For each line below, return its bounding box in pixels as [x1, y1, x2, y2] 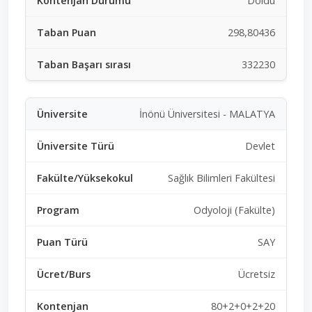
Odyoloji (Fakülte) [194, 203, 275, 217]
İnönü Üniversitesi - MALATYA [139, 107, 275, 120]
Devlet [245, 139, 275, 153]
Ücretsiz [238, 267, 275, 281]
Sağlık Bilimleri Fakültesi [168, 171, 275, 185]
